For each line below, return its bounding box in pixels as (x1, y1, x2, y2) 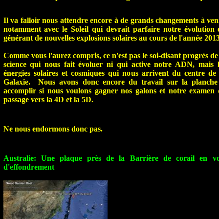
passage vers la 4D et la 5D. (3, 95, 93, 104)
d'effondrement (3, 163, 54, 172)
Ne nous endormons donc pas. (3, 125, 103, 133)
